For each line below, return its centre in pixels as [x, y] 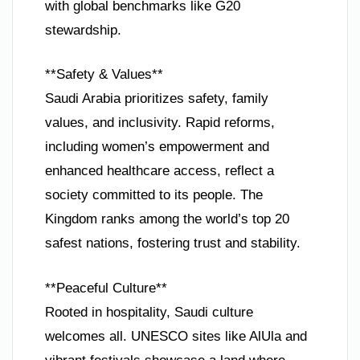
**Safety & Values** [104, 75]
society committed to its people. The [154, 195]
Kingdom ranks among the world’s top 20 [167, 219]
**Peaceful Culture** [106, 288]
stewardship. [83, 30]
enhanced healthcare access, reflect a [160, 171]
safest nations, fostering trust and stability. [173, 243]
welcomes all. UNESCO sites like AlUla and [176, 336]
